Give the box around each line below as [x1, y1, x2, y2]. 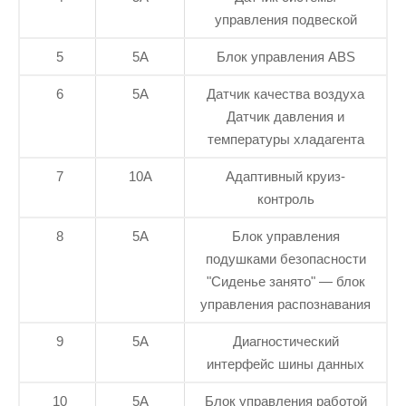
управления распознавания [200, 295, 371, 312]
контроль [256, 190, 314, 207]
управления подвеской [214, 11, 357, 27]
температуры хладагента [207, 130, 364, 147]
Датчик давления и [227, 108, 344, 124]
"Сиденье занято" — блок [206, 273, 365, 289]
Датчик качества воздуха [207, 85, 364, 101]
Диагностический [232, 333, 339, 349]
